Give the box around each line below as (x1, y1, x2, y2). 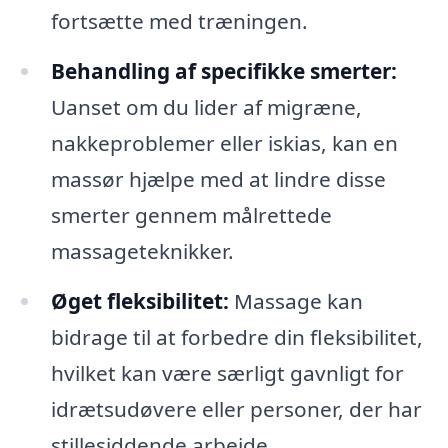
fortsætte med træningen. (50, 7, 308, 36)
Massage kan (228, 287, 363, 316)
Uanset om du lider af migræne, (50, 93, 362, 122)
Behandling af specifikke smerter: (50, 57, 397, 86)
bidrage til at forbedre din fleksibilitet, (50, 323, 423, 352)
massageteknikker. (50, 237, 234, 266)
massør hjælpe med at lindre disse (50, 165, 386, 194)
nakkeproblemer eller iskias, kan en (50, 129, 398, 158)
